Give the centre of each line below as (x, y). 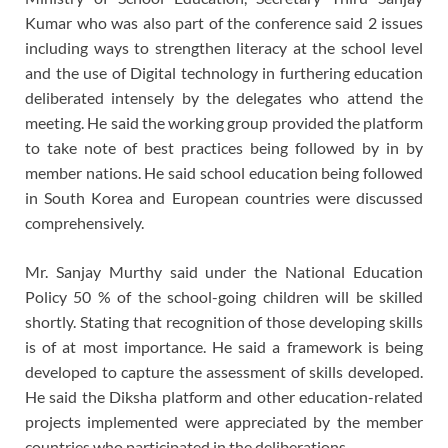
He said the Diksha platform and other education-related (224, 397)
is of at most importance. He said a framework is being (224, 347)
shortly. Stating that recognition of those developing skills (224, 322)
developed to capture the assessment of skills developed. (224, 372)
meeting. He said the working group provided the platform (224, 123)
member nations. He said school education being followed (224, 173)
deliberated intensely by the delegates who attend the (224, 98)
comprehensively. (84, 223)
